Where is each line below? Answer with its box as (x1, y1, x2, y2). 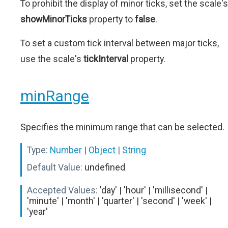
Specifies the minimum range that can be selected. (20, 122, 224, 133)
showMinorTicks (20, 14, 87, 25)
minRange (20, 87, 89, 105)
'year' (27, 206, 48, 217)
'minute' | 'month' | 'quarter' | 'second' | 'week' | (27, 195, 212, 207)
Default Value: (27, 162, 82, 173)
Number (50, 145, 82, 156)
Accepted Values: (27, 185, 98, 196)
